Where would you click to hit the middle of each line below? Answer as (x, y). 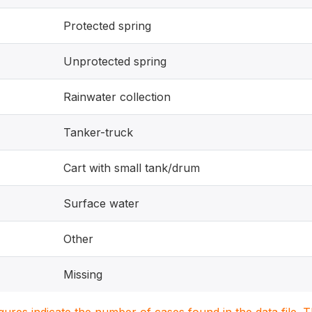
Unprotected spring (115, 61)
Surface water (101, 203)
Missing (83, 274)
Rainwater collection (117, 97)
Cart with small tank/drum (132, 168)
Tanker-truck (98, 132)
